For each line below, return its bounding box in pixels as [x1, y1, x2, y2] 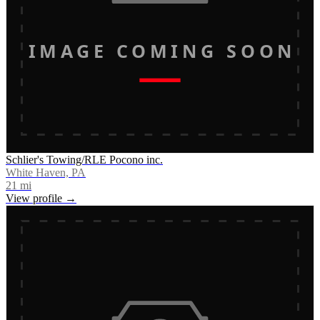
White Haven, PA [6, 166, 86, 179]
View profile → [6, 191, 76, 204]
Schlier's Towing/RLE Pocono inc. [6, 153, 163, 166]
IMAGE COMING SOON [28, 38, 292, 63]
